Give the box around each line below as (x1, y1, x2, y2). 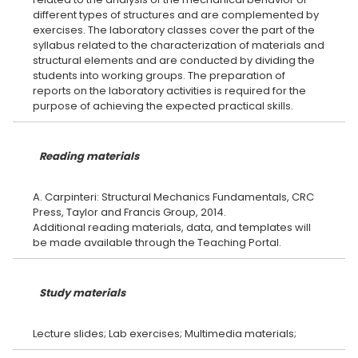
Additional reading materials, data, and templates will (33, 220, 311, 235)
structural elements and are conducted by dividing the (33, 53, 315, 68)
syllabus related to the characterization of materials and (33, 38, 324, 53)
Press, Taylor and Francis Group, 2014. (33, 205, 226, 220)
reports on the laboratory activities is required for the (33, 83, 306, 98)
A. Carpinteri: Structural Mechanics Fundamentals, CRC (33, 189, 314, 205)
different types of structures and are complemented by (33, 7, 319, 22)
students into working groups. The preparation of (33, 68, 285, 83)
